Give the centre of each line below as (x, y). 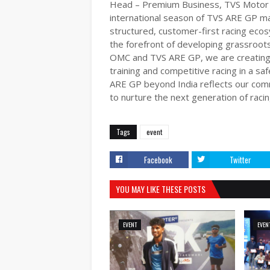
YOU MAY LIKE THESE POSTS (161, 189)
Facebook (158, 160)
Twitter (240, 160)
